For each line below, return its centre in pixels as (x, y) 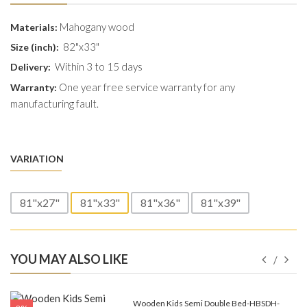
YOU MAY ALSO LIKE (69, 259)
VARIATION (37, 159)
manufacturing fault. (54, 104)
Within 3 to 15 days (99, 67)
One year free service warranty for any (146, 87)
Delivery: (30, 67)
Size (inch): (36, 47)
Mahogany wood (96, 27)
